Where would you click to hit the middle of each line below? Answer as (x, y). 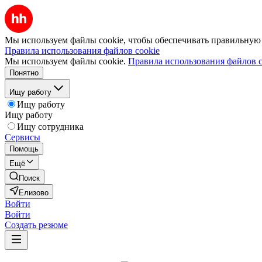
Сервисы (23, 137)
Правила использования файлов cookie (82, 51)
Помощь (24, 149)
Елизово (34, 193)
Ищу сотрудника (50, 127)
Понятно (24, 73)
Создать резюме (36, 225)
